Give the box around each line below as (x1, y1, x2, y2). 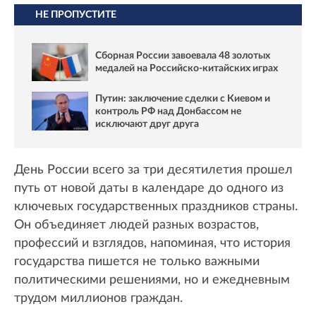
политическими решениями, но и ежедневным (14, 273, 290, 286)
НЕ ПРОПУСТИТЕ (35, 9, 116, 20)
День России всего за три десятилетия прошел (14, 163, 293, 176)
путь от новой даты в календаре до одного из (14, 181, 284, 195)
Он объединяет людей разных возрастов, (14, 218, 259, 231)
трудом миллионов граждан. (14, 291, 183, 305)
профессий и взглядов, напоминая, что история (14, 236, 291, 250)
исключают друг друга (95, 119, 199, 129)
